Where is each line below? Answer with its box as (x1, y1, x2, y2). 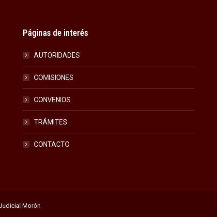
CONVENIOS (34, 96, 71, 104)
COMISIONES (34, 74, 74, 81)
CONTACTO (34, 140, 70, 148)
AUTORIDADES (34, 51, 80, 59)
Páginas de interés (23, 28, 89, 38)
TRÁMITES (34, 118, 68, 126)
